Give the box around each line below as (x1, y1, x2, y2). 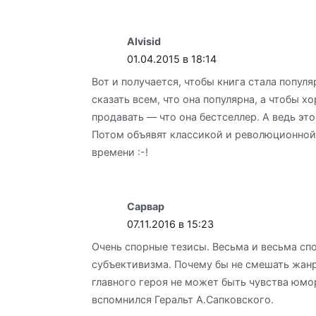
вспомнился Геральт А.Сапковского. (92, 293, 274, 306)
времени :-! (92, 146, 148, 159)
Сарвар (127, 200, 165, 212)
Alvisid (127, 35, 162, 47)
